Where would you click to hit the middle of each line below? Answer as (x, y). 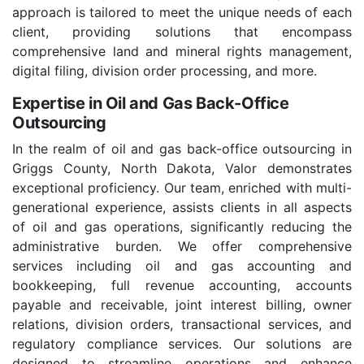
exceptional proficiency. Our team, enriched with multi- (182, 188)
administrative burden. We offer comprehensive (182, 247)
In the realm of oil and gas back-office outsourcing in (182, 149)
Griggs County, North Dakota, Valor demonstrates (182, 169)
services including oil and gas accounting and (182, 266)
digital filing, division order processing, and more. (165, 71)
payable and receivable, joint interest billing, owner (182, 305)
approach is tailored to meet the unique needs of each (182, 13)
